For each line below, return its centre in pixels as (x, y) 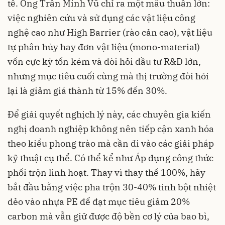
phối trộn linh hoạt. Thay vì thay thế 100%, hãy (106, 173)
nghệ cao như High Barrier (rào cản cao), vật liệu (110, 33)
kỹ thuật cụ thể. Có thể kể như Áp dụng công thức (110, 158)
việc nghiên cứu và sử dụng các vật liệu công (101, 18)
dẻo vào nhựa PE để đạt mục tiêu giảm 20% (99, 202)
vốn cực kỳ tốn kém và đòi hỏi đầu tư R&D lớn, (104, 62)
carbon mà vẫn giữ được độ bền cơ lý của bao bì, (108, 216)
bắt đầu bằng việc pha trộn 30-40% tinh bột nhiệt (112, 187)
